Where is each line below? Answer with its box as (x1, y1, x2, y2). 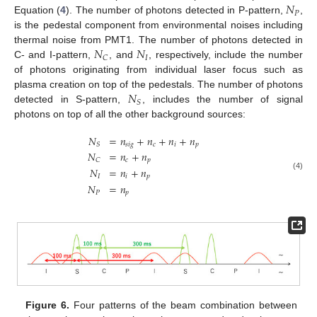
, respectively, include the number (149, 49, 304, 61)
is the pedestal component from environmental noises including (14, 19, 303, 31)
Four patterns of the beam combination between (69, 299, 297, 311)
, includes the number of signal (142, 93, 304, 105)
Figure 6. (25, 299, 70, 311)
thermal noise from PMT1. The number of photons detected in (14, 34, 303, 46)
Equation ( (14, 4, 61, 16)
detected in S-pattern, (14, 93, 128, 105)
